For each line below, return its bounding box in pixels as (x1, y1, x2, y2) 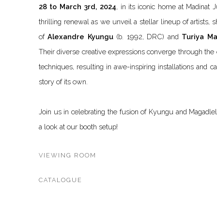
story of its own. (39, 77, 88, 86)
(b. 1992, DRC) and (113, 32, 182, 41)
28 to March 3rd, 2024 (39, 2, 117, 11)
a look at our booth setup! (39, 123, 118, 131)
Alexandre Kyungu (47, 32, 113, 41)
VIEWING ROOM (39, 152, 96, 159)
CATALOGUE (39, 176, 82, 184)
